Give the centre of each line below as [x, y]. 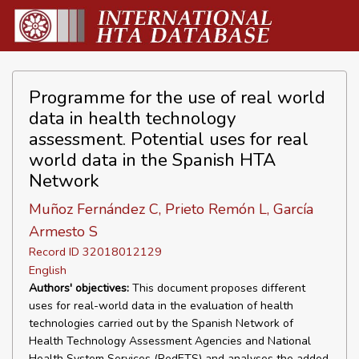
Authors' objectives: [79, 288]
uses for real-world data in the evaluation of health [161, 306]
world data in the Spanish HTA [152, 160]
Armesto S [63, 232]
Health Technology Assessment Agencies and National [170, 341]
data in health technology [133, 118]
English [48, 270]
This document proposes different [217, 288]
